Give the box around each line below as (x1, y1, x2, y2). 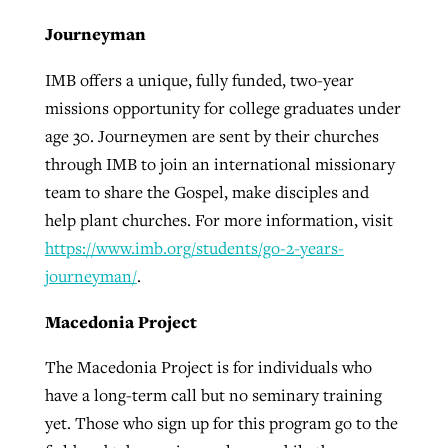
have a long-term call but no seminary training (44, 384, 382, 407)
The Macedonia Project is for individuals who (44, 356, 372, 379)
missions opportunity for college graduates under (44, 96, 401, 119)
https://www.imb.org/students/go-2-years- (44, 236, 344, 259)
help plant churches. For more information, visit (44, 208, 393, 231)
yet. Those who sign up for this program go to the (44, 412, 398, 435)
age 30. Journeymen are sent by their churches (44, 124, 379, 147)
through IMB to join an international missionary (44, 152, 395, 175)
